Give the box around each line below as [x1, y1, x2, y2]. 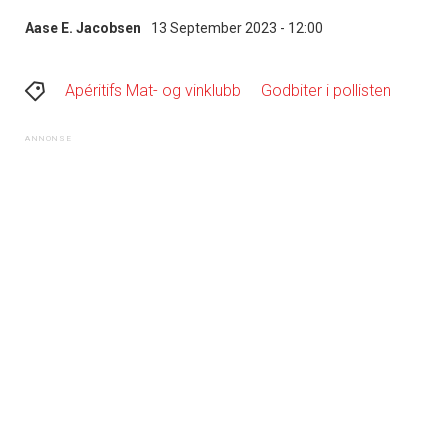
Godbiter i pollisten [261, 80, 391, 100]
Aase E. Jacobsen [25, 19, 141, 36]
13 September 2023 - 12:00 [151, 19, 323, 36]
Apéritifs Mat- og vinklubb [65, 80, 241, 100]
